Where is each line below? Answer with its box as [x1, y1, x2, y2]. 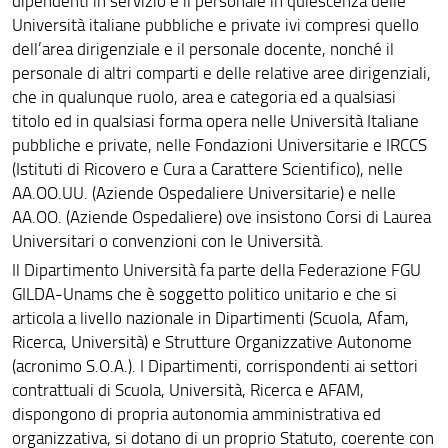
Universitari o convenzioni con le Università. [11, 229, 324, 252]
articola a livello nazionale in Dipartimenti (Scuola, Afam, [11, 306, 409, 330]
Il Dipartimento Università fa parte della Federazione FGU [11, 258, 421, 282]
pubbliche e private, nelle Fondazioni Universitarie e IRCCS [11, 133, 427, 156]
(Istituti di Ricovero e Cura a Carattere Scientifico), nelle [11, 157, 403, 180]
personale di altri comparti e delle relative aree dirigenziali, [11, 61, 431, 84]
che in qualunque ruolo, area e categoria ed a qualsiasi [11, 85, 396, 108]
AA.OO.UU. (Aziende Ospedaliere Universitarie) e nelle [11, 181, 396, 204]
